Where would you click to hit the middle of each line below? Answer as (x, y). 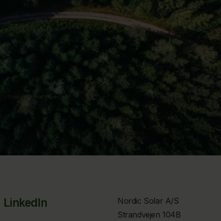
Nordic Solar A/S (148, 201)
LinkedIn (25, 203)
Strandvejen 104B (149, 215)
